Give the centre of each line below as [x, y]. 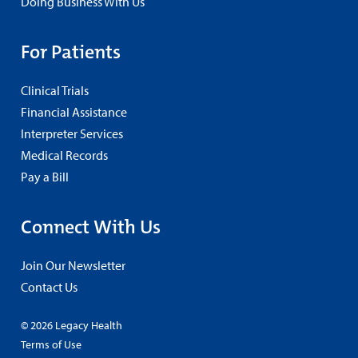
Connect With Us [91, 227]
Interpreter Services [72, 133]
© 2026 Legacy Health [72, 325]
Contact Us [49, 286]
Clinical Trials [55, 90]
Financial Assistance [74, 111]
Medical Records [64, 155]
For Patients [71, 52]
